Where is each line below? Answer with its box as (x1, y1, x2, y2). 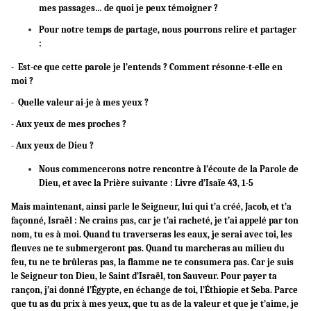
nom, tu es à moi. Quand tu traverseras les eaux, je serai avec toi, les (11, 229, 292, 240)
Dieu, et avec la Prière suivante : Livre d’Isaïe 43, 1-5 (39, 178, 253, 189)
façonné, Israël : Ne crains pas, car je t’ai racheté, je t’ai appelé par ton (11, 215, 299, 226)
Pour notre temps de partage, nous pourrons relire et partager (39, 24, 296, 35)
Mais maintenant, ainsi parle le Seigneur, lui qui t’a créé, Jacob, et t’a (11, 201, 292, 212)
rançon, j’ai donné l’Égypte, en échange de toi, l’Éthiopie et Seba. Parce (11, 285, 298, 296)
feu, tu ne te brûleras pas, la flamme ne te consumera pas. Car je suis (11, 257, 294, 268)
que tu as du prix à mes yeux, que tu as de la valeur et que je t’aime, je (11, 299, 299, 310)
